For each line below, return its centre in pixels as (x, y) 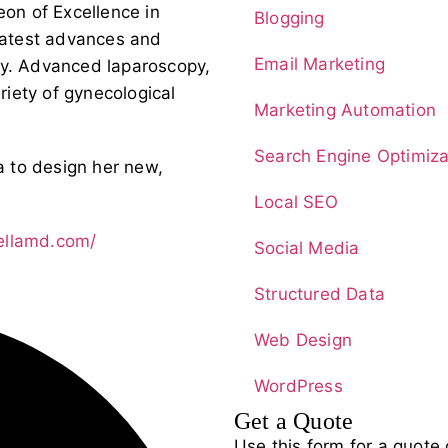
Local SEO (296, 201)
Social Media (307, 247)
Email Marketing (319, 63)
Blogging (289, 17)
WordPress (298, 385)
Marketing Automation (345, 109)
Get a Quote (294, 420)
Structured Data (319, 293)
